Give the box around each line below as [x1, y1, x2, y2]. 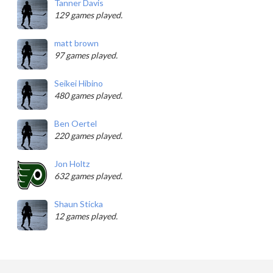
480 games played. [54, 90, 122, 101]
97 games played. [54, 50, 118, 60]
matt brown [54, 38, 99, 48]
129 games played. [54, 10, 122, 20]
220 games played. [54, 130, 122, 141]
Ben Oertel [54, 118, 97, 129]
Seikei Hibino [54, 78, 103, 88]
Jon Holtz [54, 158, 90, 169]
